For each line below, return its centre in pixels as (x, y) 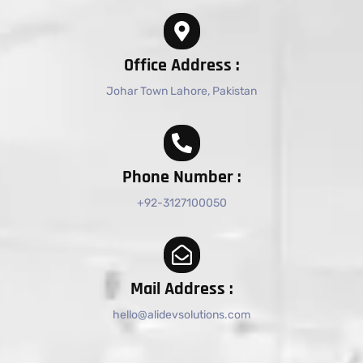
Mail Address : (181, 290)
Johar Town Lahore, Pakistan (181, 92)
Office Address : (181, 66)
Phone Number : (181, 178)
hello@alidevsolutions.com (181, 315)
